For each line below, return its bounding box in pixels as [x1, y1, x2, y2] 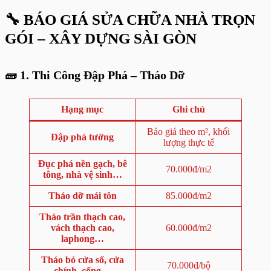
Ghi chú [172, 104, 205, 114]
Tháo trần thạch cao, [39, 212, 125, 222]
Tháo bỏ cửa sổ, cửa [41, 255, 124, 265]
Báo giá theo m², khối [147, 126, 230, 137]
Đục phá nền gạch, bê [38, 158, 127, 169]
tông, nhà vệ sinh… [42, 169, 122, 180]
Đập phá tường [51, 132, 114, 142]
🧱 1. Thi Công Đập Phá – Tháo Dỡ [5, 68, 184, 82]
